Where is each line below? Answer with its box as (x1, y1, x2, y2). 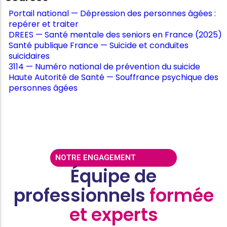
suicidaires (9, 50, 50, 62)
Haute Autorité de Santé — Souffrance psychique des (9, 71, 218, 83)
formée (149, 183, 214, 208)
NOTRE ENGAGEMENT (55, 153, 136, 163)
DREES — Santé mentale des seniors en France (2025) (9, 28, 222, 41)
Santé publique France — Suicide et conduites (9, 39, 188, 51)
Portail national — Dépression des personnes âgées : (9, 7, 216, 19)
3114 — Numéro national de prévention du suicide (9, 60, 200, 72)
